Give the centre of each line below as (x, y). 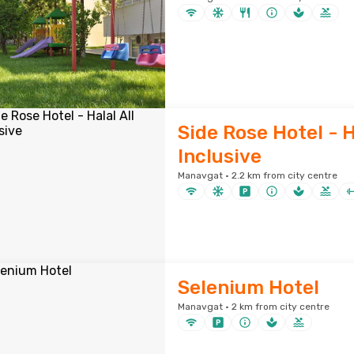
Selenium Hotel (248, 288)
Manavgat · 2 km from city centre (253, 307)
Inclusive (219, 156)
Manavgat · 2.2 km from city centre (257, 175)
